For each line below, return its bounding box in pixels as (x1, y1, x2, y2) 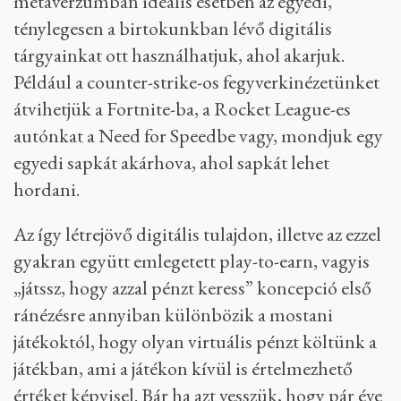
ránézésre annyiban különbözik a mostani (13, 302, 333, 328)
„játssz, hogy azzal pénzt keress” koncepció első (13, 275, 371, 302)
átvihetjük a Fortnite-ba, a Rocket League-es (13, 96, 351, 123)
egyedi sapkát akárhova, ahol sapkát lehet (13, 149, 329, 176)
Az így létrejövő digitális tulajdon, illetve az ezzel (13, 221, 381, 248)
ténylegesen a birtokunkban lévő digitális (13, 15, 332, 42)
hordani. (13, 176, 80, 203)
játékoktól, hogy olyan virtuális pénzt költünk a (13, 328, 377, 355)
